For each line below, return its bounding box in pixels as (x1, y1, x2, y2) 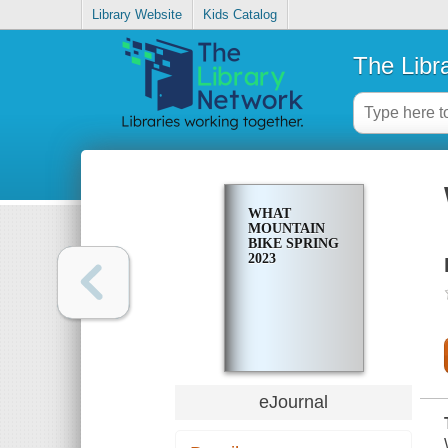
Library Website (92, 7, 183, 23)
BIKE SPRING (247, 236, 339, 252)
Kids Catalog (203, 7, 278, 23)
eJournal (259, 391, 329, 412)
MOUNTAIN (247, 221, 325, 237)
